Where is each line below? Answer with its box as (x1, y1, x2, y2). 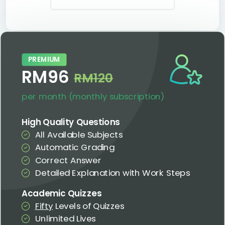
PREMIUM (28, 54, 61, 64)
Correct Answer (35, 154, 101, 166)
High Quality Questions (22, 116, 120, 128)
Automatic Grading (35, 141, 115, 154)
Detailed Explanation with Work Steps (35, 166, 190, 179)
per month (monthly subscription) (22, 90, 165, 102)
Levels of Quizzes (53, 199, 125, 212)
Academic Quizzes (22, 187, 101, 199)
